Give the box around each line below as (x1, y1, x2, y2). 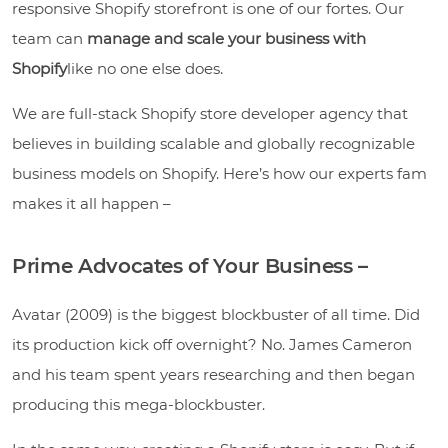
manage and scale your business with (87, 28, 366, 48)
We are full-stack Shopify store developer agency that (12, 103, 408, 123)
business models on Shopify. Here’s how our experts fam (12, 163, 427, 183)
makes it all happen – (12, 193, 171, 213)
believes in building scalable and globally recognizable (12, 133, 415, 153)
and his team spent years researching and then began (12, 364, 415, 384)
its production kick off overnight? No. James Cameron (12, 334, 412, 354)
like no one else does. (67, 58, 223, 78)
